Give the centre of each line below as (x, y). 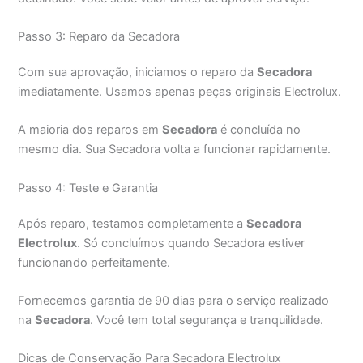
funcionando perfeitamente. (94, 262)
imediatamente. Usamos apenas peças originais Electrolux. (180, 92)
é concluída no (259, 130)
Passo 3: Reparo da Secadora (99, 37)
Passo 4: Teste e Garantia (88, 188)
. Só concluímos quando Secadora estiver (191, 243)
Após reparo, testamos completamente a (132, 223)
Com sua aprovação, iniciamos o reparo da (138, 73)
